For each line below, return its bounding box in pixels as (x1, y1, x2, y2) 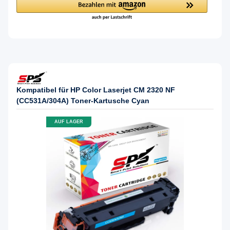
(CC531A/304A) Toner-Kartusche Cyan (16, 96, 149, 105)
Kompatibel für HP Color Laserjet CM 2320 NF (16, 85, 175, 94)
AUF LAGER (54, 119, 83, 125)
